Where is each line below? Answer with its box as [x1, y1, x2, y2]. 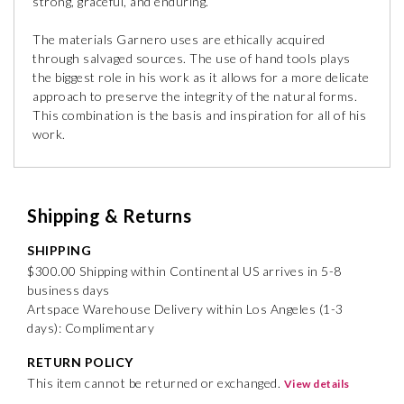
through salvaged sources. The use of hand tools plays [32, 50, 351, 66]
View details [283, 376, 350, 390]
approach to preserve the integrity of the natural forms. [32, 87, 357, 104]
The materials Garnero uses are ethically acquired [32, 31, 326, 47]
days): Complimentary [27, 319, 154, 335]
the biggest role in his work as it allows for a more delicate [32, 69, 370, 85]
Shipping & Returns [27, 204, 191, 226]
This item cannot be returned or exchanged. [27, 374, 284, 390]
